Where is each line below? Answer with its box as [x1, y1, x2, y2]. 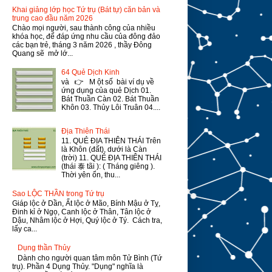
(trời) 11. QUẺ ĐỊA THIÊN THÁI [61, 154, 162, 163]
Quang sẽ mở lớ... [12, 49, 73, 58]
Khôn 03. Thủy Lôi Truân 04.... [61, 103, 161, 112]
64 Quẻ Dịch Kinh [61, 68, 120, 77]
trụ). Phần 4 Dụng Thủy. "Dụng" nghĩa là [12, 262, 143, 271]
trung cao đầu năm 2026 [12, 13, 93, 22]
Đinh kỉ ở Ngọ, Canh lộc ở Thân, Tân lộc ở [12, 208, 151, 217]
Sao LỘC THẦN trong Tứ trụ [12, 189, 104, 199]
